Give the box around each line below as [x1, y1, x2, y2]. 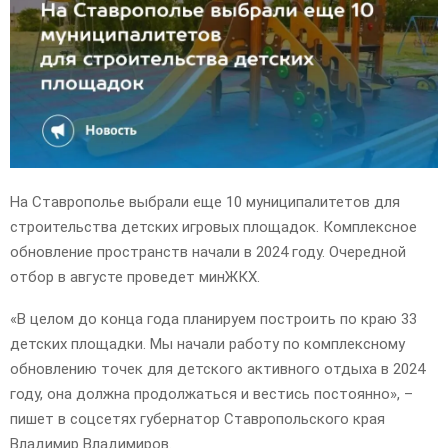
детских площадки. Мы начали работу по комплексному [10, 335, 405, 354]
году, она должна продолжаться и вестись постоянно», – [10, 385, 413, 404]
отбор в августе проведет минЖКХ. [10, 268, 260, 287]
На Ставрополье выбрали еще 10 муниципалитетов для [10, 193, 400, 212]
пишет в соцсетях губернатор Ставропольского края [10, 410, 385, 429]
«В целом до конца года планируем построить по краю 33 [10, 310, 417, 329]
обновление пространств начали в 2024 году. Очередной [10, 243, 406, 262]
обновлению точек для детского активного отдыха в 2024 [10, 360, 425, 379]
